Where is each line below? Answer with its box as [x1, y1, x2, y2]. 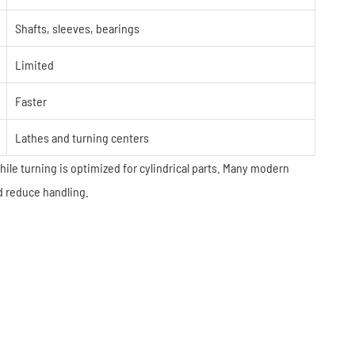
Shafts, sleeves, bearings [15, 21, 139, 36]
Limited [15, 57, 54, 72]
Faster [15, 94, 47, 109]
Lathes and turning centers [15, 130, 149, 145]
